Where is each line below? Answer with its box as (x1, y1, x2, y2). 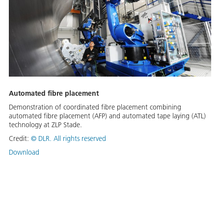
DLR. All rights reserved (38, 134, 106, 143)
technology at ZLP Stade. (9, 120, 82, 130)
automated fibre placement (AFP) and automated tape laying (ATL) (9, 111, 206, 121)
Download (9, 148, 39, 157)
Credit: (9, 134, 31, 143)
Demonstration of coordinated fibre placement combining (9, 103, 181, 112)
